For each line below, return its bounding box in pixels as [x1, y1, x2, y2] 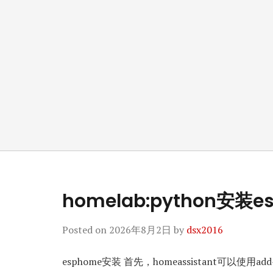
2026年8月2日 [109, 223, 171, 236]
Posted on [62, 223, 109, 236]
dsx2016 [186, 223, 223, 236]
